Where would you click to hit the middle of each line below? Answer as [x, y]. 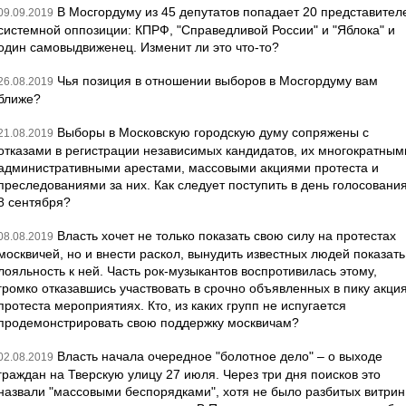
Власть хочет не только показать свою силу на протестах [227, 236]
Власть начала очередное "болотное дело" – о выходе [220, 356]
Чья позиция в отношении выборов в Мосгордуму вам [217, 81]
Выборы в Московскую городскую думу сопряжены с [213, 132]
